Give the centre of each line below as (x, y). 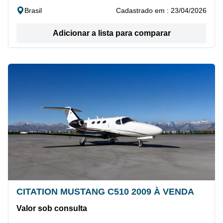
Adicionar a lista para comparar (111, 33)
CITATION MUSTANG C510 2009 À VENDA (105, 192)
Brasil (33, 11)
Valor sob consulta (52, 209)
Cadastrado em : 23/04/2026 (161, 11)
